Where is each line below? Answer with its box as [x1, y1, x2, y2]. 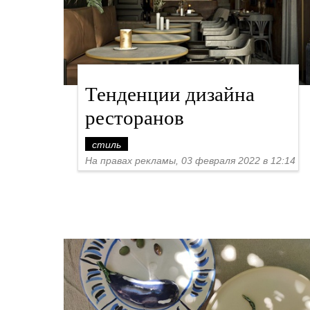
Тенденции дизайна [85, 80, 255, 107]
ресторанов [85, 103, 184, 130]
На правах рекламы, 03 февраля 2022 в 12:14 [85, 155, 295, 166]
